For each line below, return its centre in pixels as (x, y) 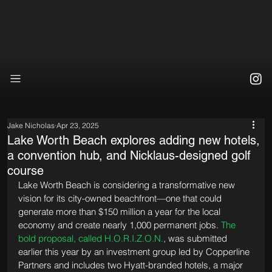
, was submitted (196, 239)
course (25, 171)
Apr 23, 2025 (77, 126)
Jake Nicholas (31, 126)
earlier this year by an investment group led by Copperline (135, 252)
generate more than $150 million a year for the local (120, 212)
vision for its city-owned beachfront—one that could (121, 199)
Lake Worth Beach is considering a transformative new (127, 185)
